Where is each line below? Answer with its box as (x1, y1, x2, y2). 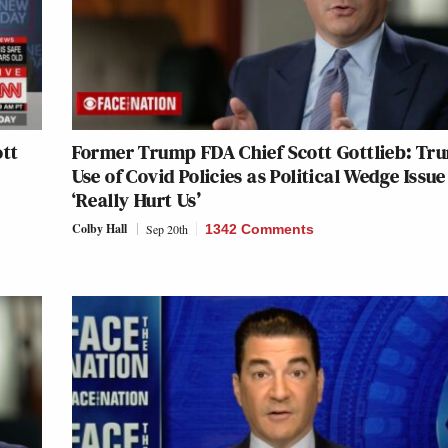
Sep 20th (145, 220, 188, 237)
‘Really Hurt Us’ (71, 185, 201, 214)
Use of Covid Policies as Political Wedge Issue (71, 161, 446, 190)
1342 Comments (204, 220, 314, 237)
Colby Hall (71, 219, 127, 237)
